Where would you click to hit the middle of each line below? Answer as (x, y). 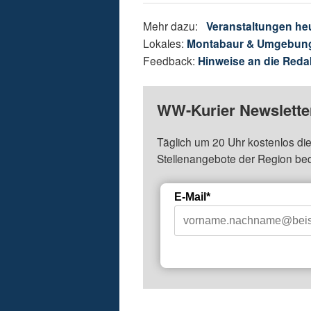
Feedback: (171, 60)
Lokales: (165, 43)
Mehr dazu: (175, 25)
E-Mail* (193, 196)
